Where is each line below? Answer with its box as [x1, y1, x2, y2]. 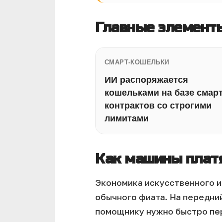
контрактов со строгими [105, 101, 212, 111]
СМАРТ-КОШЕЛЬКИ [105, 58, 169, 66]
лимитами [105, 113, 149, 123]
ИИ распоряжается [105, 75, 188, 85]
